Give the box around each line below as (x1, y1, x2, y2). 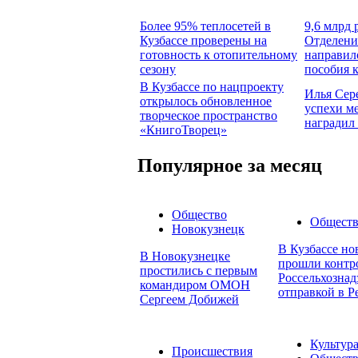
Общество (172, 208, 227, 222)
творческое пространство (140, 108, 277, 122)
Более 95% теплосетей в (140, 18, 271, 33)
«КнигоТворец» (140, 122, 227, 137)
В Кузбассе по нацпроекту (140, 79, 284, 93)
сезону (140, 62, 176, 76)
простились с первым (140, 264, 257, 278)
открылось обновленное (140, 93, 272, 108)
